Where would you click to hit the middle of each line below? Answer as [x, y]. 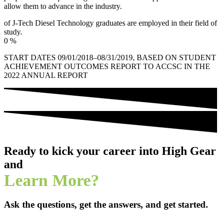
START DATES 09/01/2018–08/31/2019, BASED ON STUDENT [110, 58]
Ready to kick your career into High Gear [110, 151]
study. [13, 32]
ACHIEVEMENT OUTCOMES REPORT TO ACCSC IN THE [107, 67]
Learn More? [52, 180]
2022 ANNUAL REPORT [46, 75]
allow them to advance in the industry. [63, 6]
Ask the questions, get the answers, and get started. [106, 205]
